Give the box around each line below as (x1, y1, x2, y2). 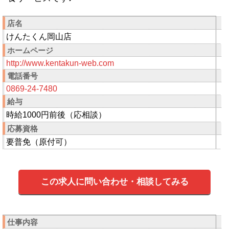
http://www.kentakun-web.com (6, 58, 114, 67)
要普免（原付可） (6, 137, 72, 146)
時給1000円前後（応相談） (6, 110, 106, 119)
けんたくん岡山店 (6, 32, 72, 41)
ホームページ (7, 45, 53, 55)
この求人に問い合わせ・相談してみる (40, 176, 189, 187)
